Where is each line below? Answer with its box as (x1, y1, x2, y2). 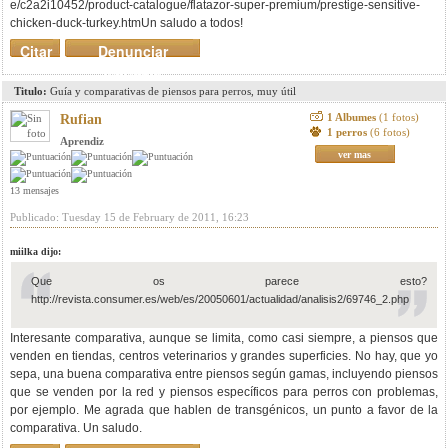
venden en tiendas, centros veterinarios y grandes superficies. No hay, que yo (10, 349, 438, 363)
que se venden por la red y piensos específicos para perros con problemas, (10, 385, 438, 399)
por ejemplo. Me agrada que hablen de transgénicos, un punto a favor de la (10, 403, 438, 417)
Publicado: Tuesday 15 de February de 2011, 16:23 (10, 211, 249, 223)
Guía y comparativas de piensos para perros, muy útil (47, 85, 296, 97)
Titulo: (14, 85, 47, 97)
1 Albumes (326, 111, 379, 123)
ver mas (338, 149, 372, 160)
